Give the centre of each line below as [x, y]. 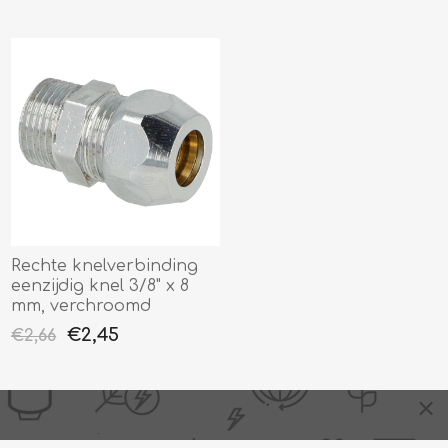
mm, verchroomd [81, 306]
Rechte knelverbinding [105, 266]
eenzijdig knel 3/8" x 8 [100, 286]
